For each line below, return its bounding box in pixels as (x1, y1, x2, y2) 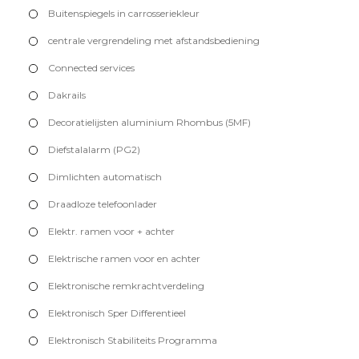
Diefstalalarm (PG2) (48, 143, 140, 156)
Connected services (48, 62, 135, 75)
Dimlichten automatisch (48, 171, 162, 184)
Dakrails (48, 89, 86, 102)
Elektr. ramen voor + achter (48, 225, 175, 238)
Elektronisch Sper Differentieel (48, 307, 186, 320)
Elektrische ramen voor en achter (48, 252, 200, 265)
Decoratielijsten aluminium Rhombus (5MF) (48, 116, 251, 129)
